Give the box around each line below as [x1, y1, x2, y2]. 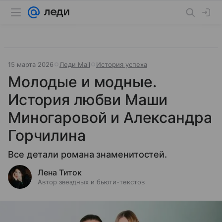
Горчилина [8, 126, 86, 144]
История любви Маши [8, 91, 168, 109]
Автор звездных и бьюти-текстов [38, 178, 145, 186]
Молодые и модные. [8, 73, 157, 91]
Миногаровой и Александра [8, 109, 212, 126]
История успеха [96, 60, 147, 68]
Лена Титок [38, 167, 82, 177]
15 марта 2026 [8, 60, 54, 68]
